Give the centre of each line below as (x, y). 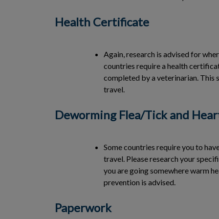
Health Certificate (102, 22)
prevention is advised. (140, 182)
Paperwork (83, 208)
